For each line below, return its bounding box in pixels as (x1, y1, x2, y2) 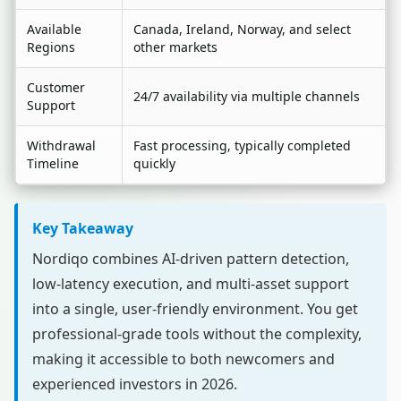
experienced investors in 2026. (32, 374, 237, 394)
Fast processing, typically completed (133, 137, 351, 154)
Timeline (27, 155, 79, 172)
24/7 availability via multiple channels (133, 88, 360, 105)
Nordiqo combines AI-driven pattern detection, (32, 249, 349, 269)
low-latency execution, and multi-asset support (32, 274, 349, 294)
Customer (27, 79, 85, 96)
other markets (133, 38, 218, 55)
